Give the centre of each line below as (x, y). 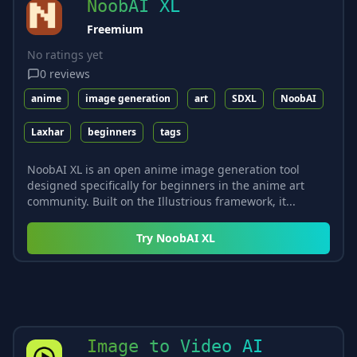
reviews (70, 73)
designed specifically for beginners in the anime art (166, 185)
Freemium (115, 29)
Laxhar (47, 131)
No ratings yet (65, 54)
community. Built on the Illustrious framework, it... (161, 201)
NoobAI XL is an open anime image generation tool (163, 169)
